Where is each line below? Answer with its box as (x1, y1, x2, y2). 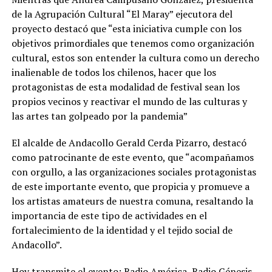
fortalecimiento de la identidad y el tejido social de (11, 223, 233, 237)
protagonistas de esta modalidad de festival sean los (11, 80, 240, 94)
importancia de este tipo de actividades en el (11, 209, 207, 223)
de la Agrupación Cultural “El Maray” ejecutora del (11, 7, 233, 21)
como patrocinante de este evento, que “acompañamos (11, 151, 254, 165)
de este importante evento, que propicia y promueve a (11, 180, 250, 194)
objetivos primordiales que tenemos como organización (11, 36, 254, 50)
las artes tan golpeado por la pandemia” (11, 109, 188, 123)
